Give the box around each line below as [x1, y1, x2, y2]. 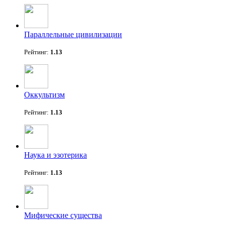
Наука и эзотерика [24, 150, 87, 159]
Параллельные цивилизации [24, 30, 122, 39]
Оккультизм [24, 90, 65, 99]
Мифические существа [24, 210, 102, 219]
